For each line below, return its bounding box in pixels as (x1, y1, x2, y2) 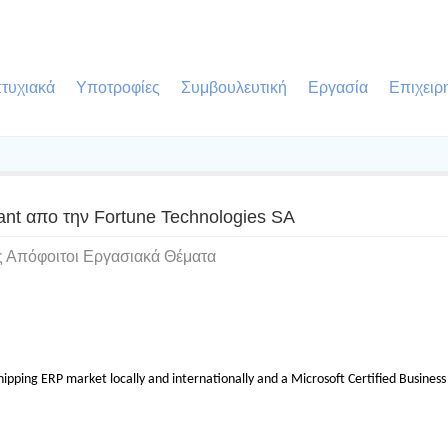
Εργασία (308, 79, 368, 97)
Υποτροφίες (76, 79, 160, 97)
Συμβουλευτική (181, 79, 287, 97)
